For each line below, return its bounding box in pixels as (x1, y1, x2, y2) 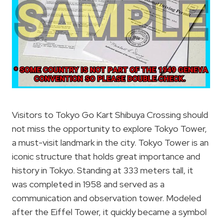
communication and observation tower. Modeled (12, 192, 201, 204)
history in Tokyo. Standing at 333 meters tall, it (12, 164, 193, 176)
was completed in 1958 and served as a (12, 178, 165, 190)
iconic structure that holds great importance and (12, 150, 200, 162)
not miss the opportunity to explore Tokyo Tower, (12, 122, 207, 134)
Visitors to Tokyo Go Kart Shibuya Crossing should (12, 109, 208, 120)
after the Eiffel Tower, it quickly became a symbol (12, 206, 207, 218)
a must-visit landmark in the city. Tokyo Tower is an (12, 136, 209, 148)
